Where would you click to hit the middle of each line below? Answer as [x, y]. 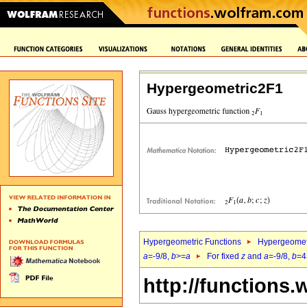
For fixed [224, 256]
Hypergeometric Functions [192, 242]
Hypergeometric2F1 [215, 88]
